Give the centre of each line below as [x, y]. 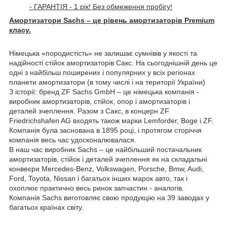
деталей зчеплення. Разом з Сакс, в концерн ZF [89, 111]
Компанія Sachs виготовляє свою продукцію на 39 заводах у [109, 197]
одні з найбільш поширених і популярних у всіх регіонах [102, 72]
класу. [20, 30]
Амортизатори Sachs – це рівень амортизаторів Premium [112, 20]
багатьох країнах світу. [46, 207]
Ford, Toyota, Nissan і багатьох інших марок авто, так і [98, 178]
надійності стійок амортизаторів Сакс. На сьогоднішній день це [113, 63]
